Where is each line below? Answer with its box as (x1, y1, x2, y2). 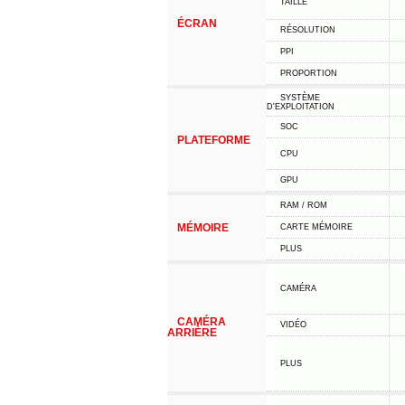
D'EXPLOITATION (266, 102, 334, 111)
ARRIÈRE (166, 326, 217, 339)
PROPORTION (279, 69, 337, 78)
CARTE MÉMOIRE (279, 222, 353, 231)
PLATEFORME (176, 134, 250, 146)
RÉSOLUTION (279, 25, 335, 34)
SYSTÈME (279, 93, 320, 102)
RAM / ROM (279, 201, 327, 210)
